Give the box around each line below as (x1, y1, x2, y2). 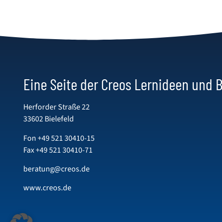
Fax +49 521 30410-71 (23, 144, 93, 156)
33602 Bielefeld (23, 113, 74, 125)
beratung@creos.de (23, 164, 90, 175)
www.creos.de (23, 182, 71, 194)
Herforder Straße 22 (23, 102, 90, 113)
